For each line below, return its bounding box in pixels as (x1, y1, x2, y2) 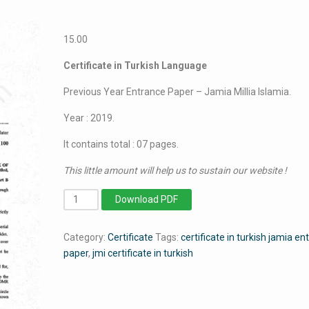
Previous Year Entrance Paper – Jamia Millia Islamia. (63, 86, 292, 97)
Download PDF (115, 194, 179, 205)
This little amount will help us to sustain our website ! (63, 165, 288, 176)
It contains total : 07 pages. (63, 139, 179, 150)
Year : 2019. (63, 112, 115, 123)
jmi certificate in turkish (92, 248, 194, 259)
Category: (63, 232, 108, 243)
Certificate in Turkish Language (63, 60, 208, 71)
